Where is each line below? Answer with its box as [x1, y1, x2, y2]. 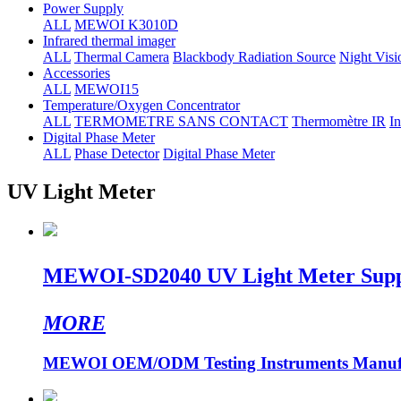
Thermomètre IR [292, 113, 386, 129]
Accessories [43, 64, 110, 81]
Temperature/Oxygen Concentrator [43, 97, 240, 113]
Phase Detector [74, 145, 159, 161]
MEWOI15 [74, 81, 139, 97]
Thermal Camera [74, 48, 169, 64]
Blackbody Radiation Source [173, 48, 336, 64]
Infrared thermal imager [43, 32, 175, 48]
